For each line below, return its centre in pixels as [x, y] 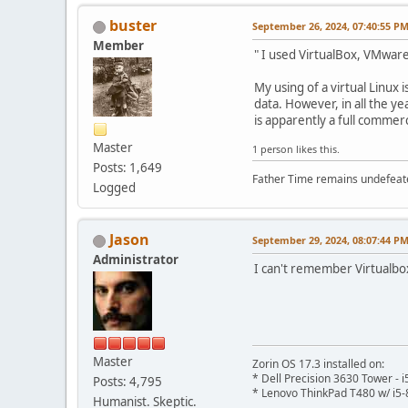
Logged [114, 188]
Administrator [136, 260]
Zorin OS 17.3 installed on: [318, 364]
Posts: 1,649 [127, 168]
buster [133, 26]
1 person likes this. [296, 149]
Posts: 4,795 [127, 382]
